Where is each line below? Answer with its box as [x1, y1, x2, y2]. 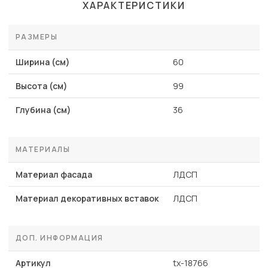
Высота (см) [16, 80, 68, 92]
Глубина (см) [16, 104, 71, 116]
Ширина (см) [16, 56, 70, 68]
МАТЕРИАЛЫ [16, 144, 70, 155]
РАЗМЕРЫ [16, 32, 58, 42]
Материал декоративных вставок [16, 193, 159, 205]
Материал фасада [16, 169, 92, 181]
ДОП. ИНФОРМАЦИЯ [16, 233, 103, 243]
